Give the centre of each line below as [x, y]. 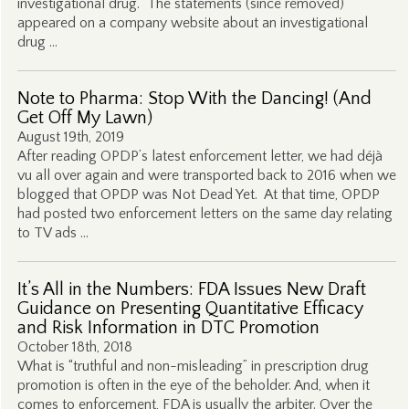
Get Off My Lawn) [84, 118]
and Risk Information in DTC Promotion [168, 328]
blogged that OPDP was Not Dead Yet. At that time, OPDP [198, 194]
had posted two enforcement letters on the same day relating [204, 214]
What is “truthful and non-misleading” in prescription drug [193, 366]
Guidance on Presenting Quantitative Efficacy [190, 309]
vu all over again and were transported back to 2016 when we [206, 175]
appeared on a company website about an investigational [192, 23]
